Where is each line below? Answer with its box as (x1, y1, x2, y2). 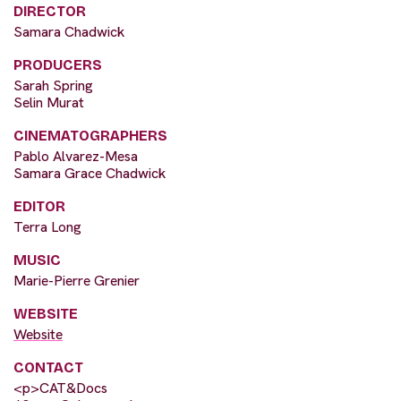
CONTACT (13, 359, 83, 377)
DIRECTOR (13, 3, 86, 21)
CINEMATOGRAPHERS (13, 127, 167, 145)
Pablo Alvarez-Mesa (13, 147, 138, 166)
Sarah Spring (13, 76, 93, 96)
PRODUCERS (13, 56, 102, 74)
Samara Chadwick (13, 22, 124, 42)
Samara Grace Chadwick (13, 164, 166, 183)
